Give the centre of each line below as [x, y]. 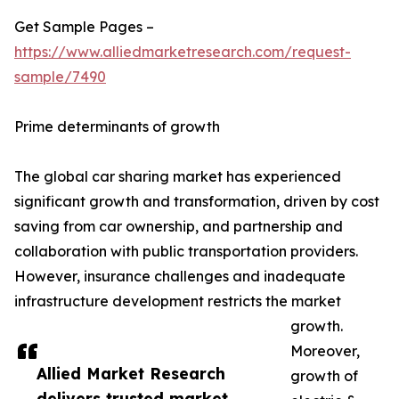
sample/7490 [60, 77]
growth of [324, 376]
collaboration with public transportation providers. [186, 251]
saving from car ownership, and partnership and [179, 226]
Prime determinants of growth [117, 126]
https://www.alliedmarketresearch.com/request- [183, 52]
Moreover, [325, 351]
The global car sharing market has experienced [178, 176]
